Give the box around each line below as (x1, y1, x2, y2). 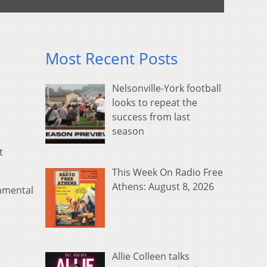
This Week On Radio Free (112, 166, 223, 179)
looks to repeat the (112, 96, 197, 110)
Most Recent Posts (45, 48, 178, 70)
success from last (112, 110, 190, 124)
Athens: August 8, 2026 (112, 180, 214, 194)
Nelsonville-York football (112, 82, 221, 95)
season (112, 125, 144, 138)
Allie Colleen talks (112, 250, 190, 263)
